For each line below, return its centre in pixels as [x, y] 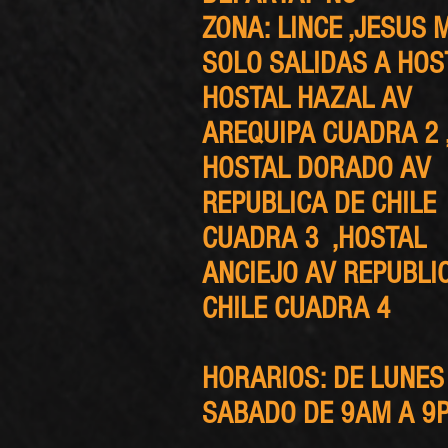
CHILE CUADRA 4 [296, 308]
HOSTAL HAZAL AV [307, 98]
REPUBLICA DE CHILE [319, 203]
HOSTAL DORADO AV [316, 168]
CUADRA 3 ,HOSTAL [314, 238]
